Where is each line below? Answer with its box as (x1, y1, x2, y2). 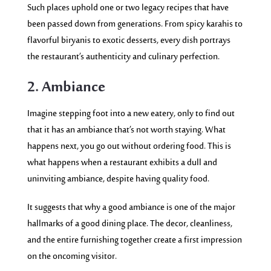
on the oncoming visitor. (27, 249, 117, 264)
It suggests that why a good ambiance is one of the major (27, 200, 235, 215)
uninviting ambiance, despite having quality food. (27, 171, 209, 187)
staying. (174, 122, 203, 138)
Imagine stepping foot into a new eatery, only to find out (27, 106, 235, 122)
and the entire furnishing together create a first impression (27, 232, 242, 248)
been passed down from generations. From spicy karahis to (27, 16, 243, 32)
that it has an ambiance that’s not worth (27, 122, 175, 138)
